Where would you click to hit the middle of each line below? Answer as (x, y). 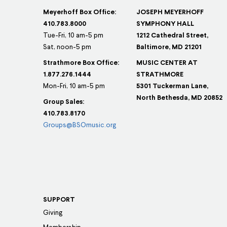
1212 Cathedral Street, (172, 35)
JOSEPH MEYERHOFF (170, 12)
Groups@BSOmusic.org (80, 125)
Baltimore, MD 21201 (169, 47)
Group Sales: (64, 102)
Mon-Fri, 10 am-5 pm (74, 86)
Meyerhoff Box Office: (80, 12)
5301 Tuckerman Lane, (172, 86)
